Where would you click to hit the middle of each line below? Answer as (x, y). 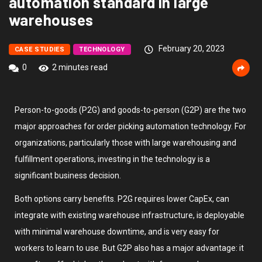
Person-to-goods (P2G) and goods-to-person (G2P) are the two (130, 110)
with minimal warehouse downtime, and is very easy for (117, 232)
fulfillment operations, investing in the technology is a (112, 159)
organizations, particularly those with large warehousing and (125, 143)
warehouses (51, 20)
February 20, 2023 (190, 49)
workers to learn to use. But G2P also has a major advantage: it (129, 248)
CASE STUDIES (40, 50)
